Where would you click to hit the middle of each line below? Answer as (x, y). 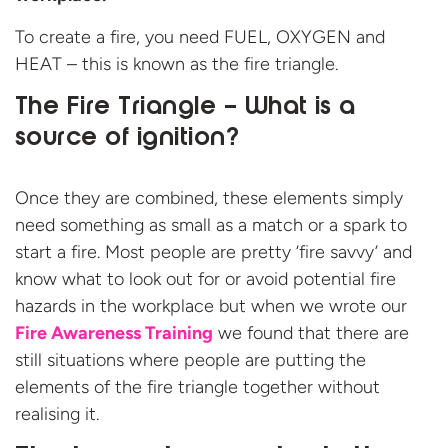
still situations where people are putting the (190, 359)
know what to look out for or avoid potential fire (205, 278)
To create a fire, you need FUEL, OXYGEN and (200, 36)
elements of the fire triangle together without (197, 386)
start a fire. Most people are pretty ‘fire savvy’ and (213, 251)
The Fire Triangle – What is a (185, 107)
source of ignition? (127, 138)
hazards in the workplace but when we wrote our (211, 305)
